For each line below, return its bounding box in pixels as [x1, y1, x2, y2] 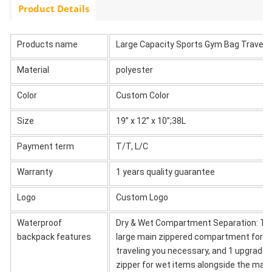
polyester [116, 64, 153, 75]
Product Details [18, 2, 89, 15]
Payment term [17, 141, 74, 151]
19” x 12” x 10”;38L [116, 115, 186, 126]
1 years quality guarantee [116, 166, 215, 177]
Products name [17, 39, 78, 49]
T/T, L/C [116, 141, 148, 151]
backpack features [17, 231, 91, 242]
